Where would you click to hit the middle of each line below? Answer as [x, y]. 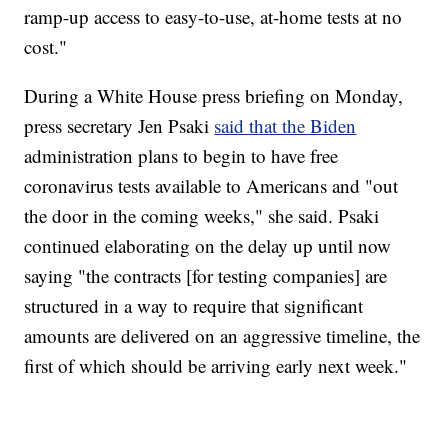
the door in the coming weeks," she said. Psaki [202, 216]
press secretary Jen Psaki [119, 126]
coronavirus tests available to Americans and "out [211, 186]
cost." [46, 47]
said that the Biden [285, 126]
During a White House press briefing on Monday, [214, 96]
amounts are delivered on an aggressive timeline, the [222, 336]
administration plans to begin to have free [181, 156]
